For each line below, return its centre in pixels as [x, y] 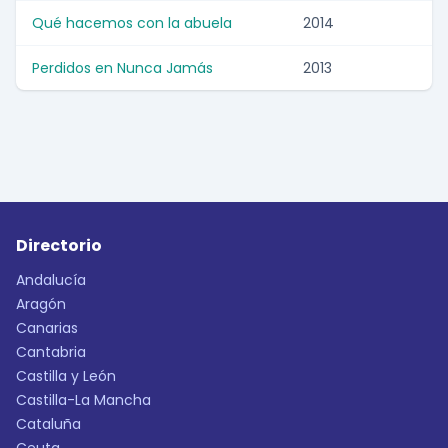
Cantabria [51, 352]
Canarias [47, 328]
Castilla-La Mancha [83, 400]
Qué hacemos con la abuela [132, 23]
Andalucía [51, 280]
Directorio [59, 246]
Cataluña [48, 424]
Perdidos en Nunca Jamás [122, 68]
